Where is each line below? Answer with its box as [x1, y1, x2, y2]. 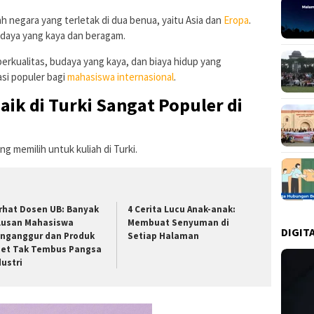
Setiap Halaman [128, 229, 200, 242]
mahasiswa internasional [67, 69, 174, 83]
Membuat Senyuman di [128, 216, 230, 228]
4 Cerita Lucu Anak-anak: [128, 203, 236, 215]
